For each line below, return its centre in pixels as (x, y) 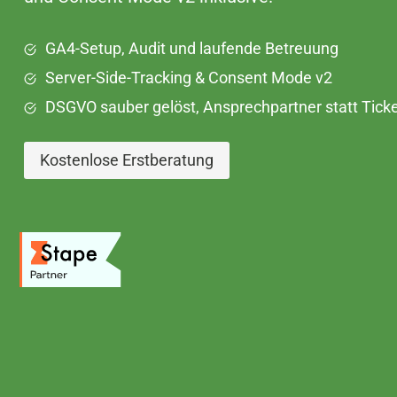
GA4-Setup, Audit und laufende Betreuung (192, 48)
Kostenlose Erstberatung (127, 160)
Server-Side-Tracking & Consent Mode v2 (189, 78)
